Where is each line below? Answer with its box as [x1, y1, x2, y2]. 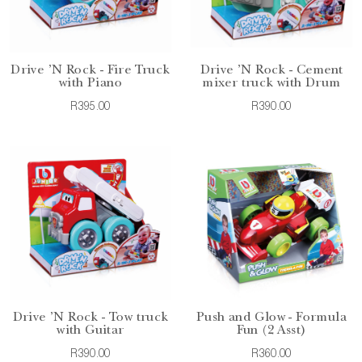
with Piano [58, 78, 122, 90]
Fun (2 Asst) [236, 325, 307, 337]
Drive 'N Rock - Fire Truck [11, 65, 170, 77]
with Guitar [57, 325, 124, 337]
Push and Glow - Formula [196, 312, 347, 324]
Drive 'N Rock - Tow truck [12, 312, 169, 324]
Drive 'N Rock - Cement [200, 65, 343, 77]
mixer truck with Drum [202, 78, 341, 90]
